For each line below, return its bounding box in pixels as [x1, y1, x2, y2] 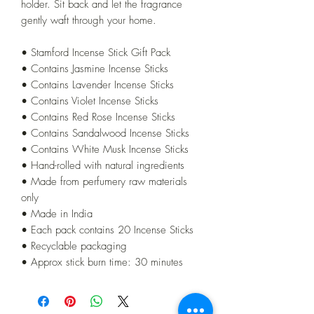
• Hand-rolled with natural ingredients [21, 158, 184, 172]
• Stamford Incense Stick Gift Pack [21, 45, 170, 60]
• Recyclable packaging [21, 238, 127, 253]
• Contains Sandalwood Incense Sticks [21, 125, 189, 140]
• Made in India [21, 206, 93, 221]
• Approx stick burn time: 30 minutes [21, 254, 183, 269]
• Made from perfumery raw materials [21, 174, 187, 189]
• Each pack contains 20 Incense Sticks [21, 222, 193, 237]
